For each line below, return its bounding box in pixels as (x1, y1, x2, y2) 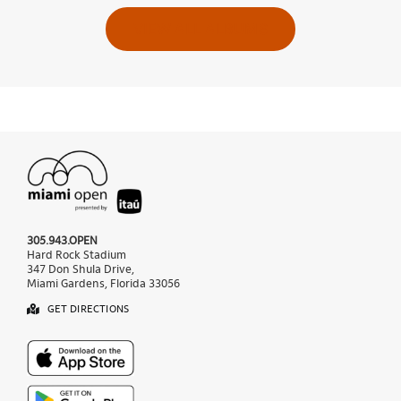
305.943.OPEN (26, 235, 98, 247)
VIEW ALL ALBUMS (133, 19, 268, 38)
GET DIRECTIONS (47, 303, 130, 315)
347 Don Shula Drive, (26, 263, 134, 276)
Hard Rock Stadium (26, 249, 126, 261)
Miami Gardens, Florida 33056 (26, 277, 180, 290)
